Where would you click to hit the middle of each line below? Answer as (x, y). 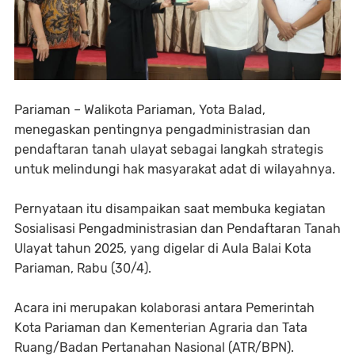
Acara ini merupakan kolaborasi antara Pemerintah (164, 308)
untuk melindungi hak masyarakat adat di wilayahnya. (175, 170)
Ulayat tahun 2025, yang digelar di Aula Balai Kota (163, 249)
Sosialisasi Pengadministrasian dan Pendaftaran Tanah (177, 229)
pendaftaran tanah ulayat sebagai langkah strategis (169, 150)
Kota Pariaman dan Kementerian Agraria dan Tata (161, 328)
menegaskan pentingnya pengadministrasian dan (162, 130)
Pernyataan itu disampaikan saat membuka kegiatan (170, 209)
